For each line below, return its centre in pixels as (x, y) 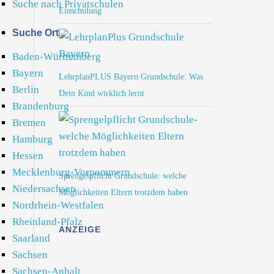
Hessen (28, 156)
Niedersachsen (44, 189)
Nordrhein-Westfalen (58, 205)
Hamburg (32, 139)
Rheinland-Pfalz (47, 222)
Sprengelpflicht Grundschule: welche (123, 176)
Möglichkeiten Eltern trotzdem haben (123, 192)
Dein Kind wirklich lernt (102, 93)
